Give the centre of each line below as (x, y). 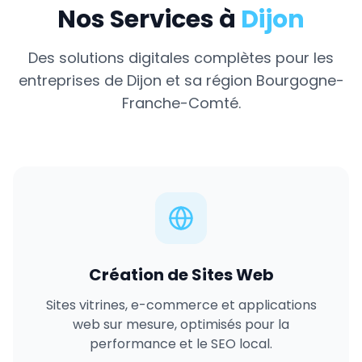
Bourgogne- (300, 80)
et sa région (208, 80)
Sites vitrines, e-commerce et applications (181, 305)
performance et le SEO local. (181, 344)
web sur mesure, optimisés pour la (181, 324)
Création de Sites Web (181, 275)
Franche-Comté (180, 103)
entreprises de (72, 80)
